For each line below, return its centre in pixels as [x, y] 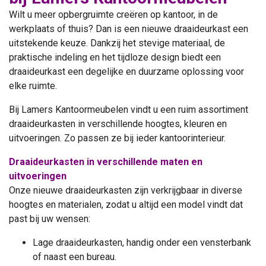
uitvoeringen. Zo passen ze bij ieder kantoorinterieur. [117, 138]
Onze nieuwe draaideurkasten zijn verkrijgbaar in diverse [126, 191]
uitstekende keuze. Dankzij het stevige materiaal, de [117, 43]
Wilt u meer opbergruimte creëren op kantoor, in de [113, 15]
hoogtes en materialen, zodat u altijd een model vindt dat [126, 205]
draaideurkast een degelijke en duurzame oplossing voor [126, 72]
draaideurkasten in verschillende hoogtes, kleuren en [118, 124]
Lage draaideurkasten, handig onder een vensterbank [142, 243]
